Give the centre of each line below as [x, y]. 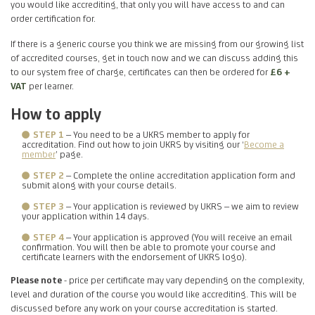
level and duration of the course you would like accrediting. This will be [154, 294]
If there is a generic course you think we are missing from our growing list [157, 43]
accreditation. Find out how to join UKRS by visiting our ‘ [133, 144]
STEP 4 [48, 237]
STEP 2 [48, 175]
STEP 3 [48, 206]
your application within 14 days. [85, 216]
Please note [36, 279]
